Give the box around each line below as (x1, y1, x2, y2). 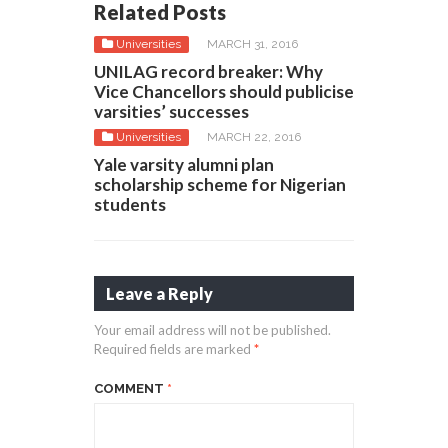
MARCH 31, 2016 (207, 36, 298, 51)
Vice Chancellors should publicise (94, 80, 354, 102)
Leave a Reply (106, 283, 213, 303)
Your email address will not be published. (94, 321, 331, 338)
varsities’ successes (94, 100, 249, 122)
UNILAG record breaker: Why (94, 60, 323, 82)
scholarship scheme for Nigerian (94, 173, 346, 195)
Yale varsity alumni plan (94, 153, 274, 175)
